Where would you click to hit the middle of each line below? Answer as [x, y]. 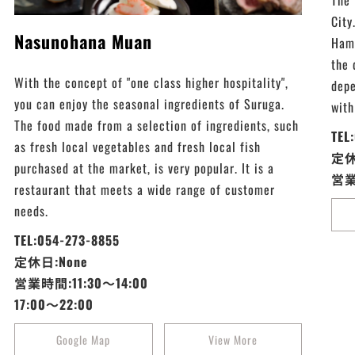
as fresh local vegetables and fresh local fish [138, 147]
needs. [32, 211]
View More [233, 340]
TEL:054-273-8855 [67, 240]
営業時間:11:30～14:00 [82, 283]
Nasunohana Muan [84, 42]
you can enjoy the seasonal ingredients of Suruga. [150, 104]
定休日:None [52, 262]
